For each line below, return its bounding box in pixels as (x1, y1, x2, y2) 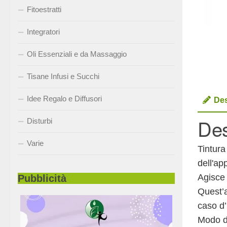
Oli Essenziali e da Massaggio (27, 49, 127, 58)
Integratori (27, 27, 60, 36)
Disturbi (27, 116, 52, 125)
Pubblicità (18, 172, 66, 184)
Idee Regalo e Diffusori (27, 94, 102, 103)
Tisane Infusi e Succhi (27, 71, 99, 81)
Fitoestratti (27, 5, 61, 14)
